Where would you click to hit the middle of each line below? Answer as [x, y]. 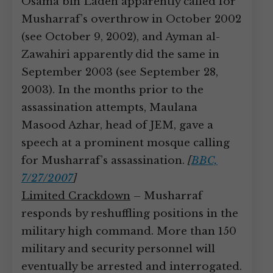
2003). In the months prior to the [112, 90]
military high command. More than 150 [129, 231]
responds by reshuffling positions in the [130, 214]
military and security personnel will [118, 249]
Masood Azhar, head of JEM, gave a [117, 125]
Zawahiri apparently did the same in [120, 55]
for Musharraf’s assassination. [105, 161]
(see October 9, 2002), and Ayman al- [121, 37]
